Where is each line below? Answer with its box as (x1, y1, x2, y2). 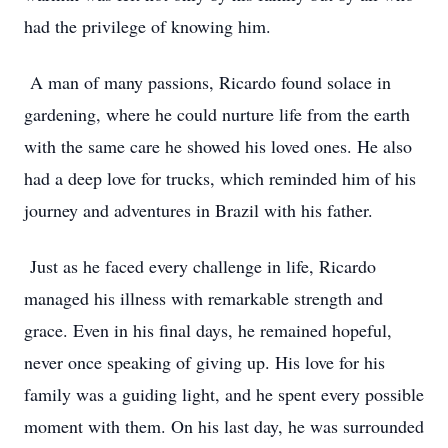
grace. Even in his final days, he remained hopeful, (24, 318, 392, 342)
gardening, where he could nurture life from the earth (24, 102, 410, 126)
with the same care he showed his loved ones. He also (24, 134, 412, 158)
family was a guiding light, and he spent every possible (24, 382, 424, 406)
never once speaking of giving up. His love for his (24, 350, 385, 374)
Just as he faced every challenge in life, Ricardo (24, 254, 376, 278)
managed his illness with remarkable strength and (24, 286, 383, 310)
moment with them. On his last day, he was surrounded (24, 414, 424, 438)
